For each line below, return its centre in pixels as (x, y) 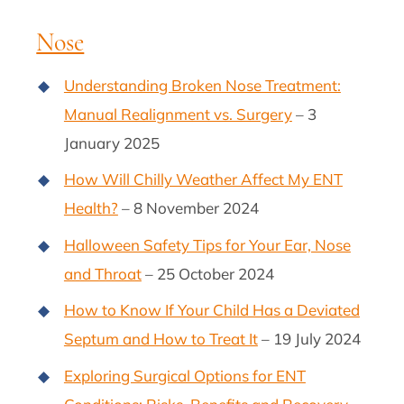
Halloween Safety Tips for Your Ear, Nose (207, 244)
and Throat (102, 273)
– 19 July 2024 (309, 339)
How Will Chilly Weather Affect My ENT (203, 179)
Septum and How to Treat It (161, 339)
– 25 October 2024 (207, 273)
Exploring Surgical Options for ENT (184, 375)
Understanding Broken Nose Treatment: (202, 85)
